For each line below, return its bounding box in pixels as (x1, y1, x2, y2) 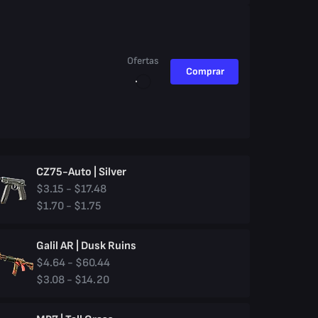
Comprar (185, 65, 224, 77)
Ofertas (127, 55, 159, 67)
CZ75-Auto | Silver (36, 165, 127, 179)
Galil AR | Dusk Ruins (36, 239, 137, 253)
